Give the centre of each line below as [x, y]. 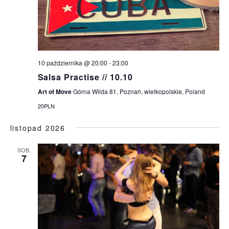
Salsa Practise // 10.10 [85, 77]
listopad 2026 [38, 128]
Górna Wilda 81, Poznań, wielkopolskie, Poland [139, 91]
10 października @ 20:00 [72, 62]
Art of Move [55, 91]
